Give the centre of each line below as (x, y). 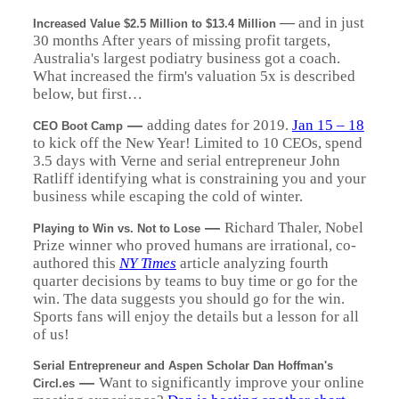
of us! (51, 334)
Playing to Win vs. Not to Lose (116, 228)
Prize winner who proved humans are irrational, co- (194, 245)
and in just (331, 23)
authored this (76, 263)
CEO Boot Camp (77, 126)
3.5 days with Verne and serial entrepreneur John (186, 161)
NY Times (147, 263)
